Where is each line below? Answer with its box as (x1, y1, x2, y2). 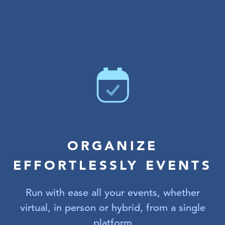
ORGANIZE (67, 137, 158, 154)
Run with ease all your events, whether (25, 186, 200, 199)
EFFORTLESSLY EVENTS (13, 157, 212, 173)
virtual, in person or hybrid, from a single (20, 201, 205, 214)
